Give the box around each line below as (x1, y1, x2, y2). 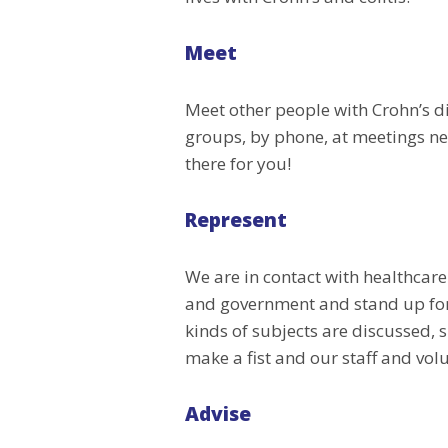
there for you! (184, 151, 291, 175)
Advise (184, 399, 251, 427)
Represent (184, 205, 287, 233)
